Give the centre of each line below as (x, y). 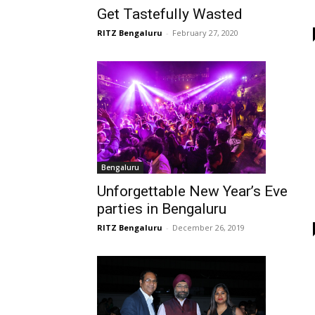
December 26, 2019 (208, 228)
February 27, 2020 (205, 33)
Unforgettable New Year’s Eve (192, 192)
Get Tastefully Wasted (170, 14)
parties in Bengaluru (162, 209)
